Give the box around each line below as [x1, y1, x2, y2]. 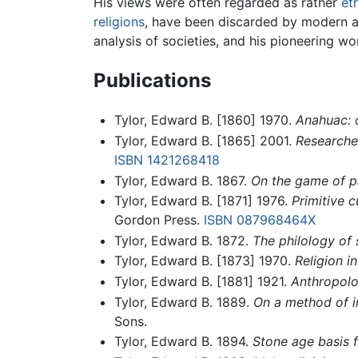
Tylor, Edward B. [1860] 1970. [113, 112, 296, 129]
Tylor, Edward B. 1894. [113, 333, 253, 350]
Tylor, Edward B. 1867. [113, 172, 251, 189]
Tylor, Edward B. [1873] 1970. [113, 253, 295, 269]
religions [93, 13, 145, 30]
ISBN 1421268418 [113, 152, 220, 169]
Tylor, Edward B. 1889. [113, 293, 253, 310]
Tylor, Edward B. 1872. [113, 232, 253, 249]
